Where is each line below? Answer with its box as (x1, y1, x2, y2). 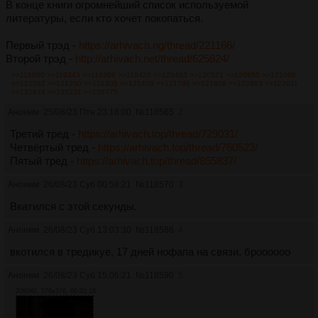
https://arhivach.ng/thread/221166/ (79, 39, 235, 52)
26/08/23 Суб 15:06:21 (43, 270, 131, 281)
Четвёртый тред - (10, 141, 98, 154)
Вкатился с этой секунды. (10, 200, 137, 213)
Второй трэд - (6, 53, 75, 65)
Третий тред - (10, 128, 78, 141)
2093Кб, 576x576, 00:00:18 (16, 287, 96, 295)
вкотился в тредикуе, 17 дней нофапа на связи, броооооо (10, 246, 290, 258)
